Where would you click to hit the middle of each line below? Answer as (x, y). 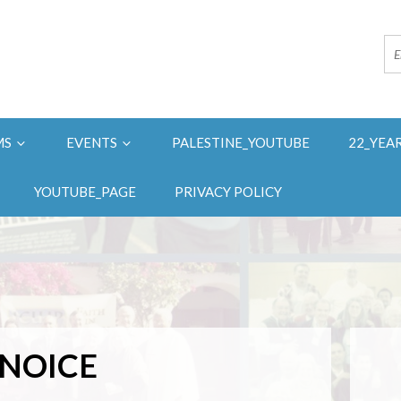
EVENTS (93, 143)
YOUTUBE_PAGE (85, 192)
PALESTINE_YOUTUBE (241, 143)
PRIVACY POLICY (228, 192)
